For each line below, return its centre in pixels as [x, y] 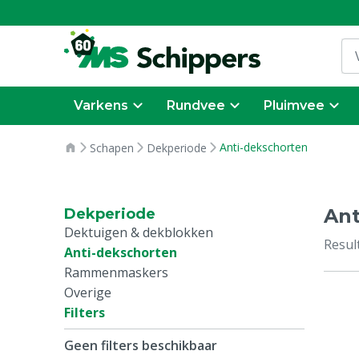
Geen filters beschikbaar [141, 345]
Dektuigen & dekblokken [139, 232]
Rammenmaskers [116, 272]
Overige [88, 292]
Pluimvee [294, 105]
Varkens [101, 105]
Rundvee [196, 105]
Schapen [112, 148]
